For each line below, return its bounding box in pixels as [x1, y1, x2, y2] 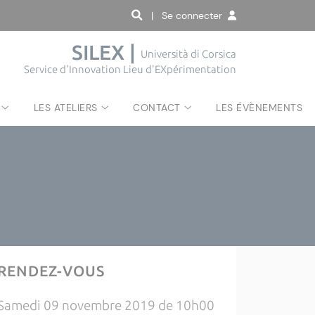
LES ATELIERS [33, 101, 98, 114]
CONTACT [133, 101, 181, 114]
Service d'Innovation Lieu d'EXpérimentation [24, 63, 236, 75]
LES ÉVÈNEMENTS [216, 101, 302, 114]
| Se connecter [151, 9, 228, 22]
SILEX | [72, 41, 141, 64]
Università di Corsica [141, 48, 236, 60]
